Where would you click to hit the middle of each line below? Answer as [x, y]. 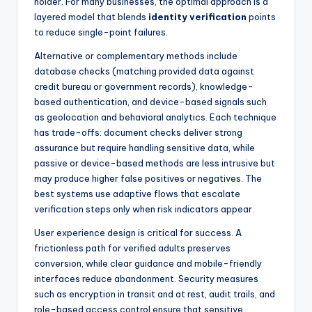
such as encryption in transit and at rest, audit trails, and [155, 294]
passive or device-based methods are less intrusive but [155, 163]
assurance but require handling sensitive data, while [145, 148]
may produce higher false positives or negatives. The [148, 179]
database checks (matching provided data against [144, 71]
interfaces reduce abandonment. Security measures [146, 279]
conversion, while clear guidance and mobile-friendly [148, 264]
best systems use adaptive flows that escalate [137, 194]
